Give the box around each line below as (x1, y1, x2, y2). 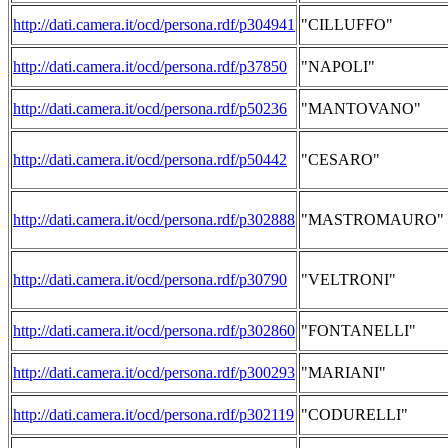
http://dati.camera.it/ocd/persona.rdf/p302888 (13, 211, 295, 228)
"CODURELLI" (301, 406, 408, 423)
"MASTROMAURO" (301, 211, 444, 228)
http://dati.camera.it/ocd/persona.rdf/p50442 (13, 151, 287, 168)
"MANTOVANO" (301, 100, 421, 117)
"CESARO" (301, 151, 380, 168)
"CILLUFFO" (301, 16, 393, 33)
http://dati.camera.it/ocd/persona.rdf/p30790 (13, 271, 287, 288)
